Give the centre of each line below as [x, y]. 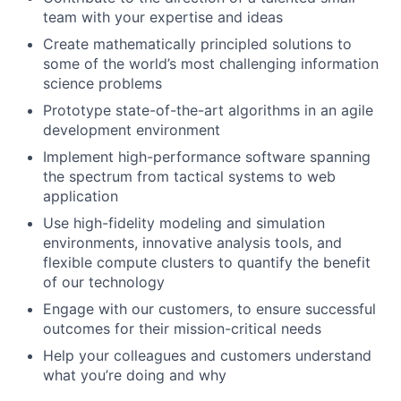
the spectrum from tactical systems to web [189, 176]
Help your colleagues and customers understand [207, 355]
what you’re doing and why [135, 375]
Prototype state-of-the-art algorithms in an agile [208, 110]
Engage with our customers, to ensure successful [209, 309]
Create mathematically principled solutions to [197, 44]
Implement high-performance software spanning [207, 157]
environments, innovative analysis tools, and [192, 243]
